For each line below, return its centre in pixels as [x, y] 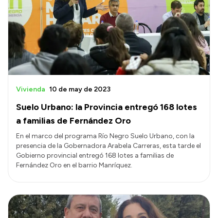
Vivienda [31, 89]
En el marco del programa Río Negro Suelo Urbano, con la [105, 136]
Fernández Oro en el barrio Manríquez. [74, 165]
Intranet [27, 6]
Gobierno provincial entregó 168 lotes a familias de [95, 155]
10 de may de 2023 [80, 89]
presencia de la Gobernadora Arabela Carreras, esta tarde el [109, 145]
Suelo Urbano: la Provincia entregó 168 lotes [107, 107]
